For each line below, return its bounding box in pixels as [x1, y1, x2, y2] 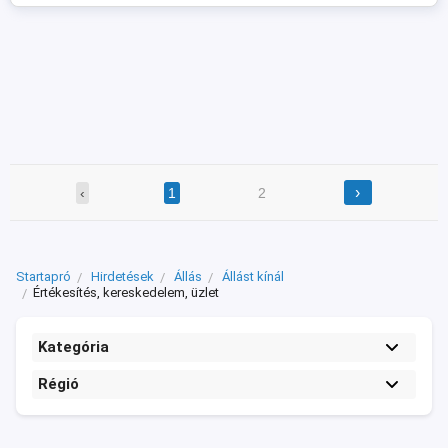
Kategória [38, 338, 109, 357]
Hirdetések [91, 269, 154, 285]
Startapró [16, 269, 71, 285]
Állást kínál [222, 269, 284, 285]
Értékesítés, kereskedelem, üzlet [33, 285, 219, 301]
